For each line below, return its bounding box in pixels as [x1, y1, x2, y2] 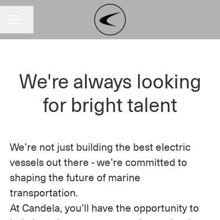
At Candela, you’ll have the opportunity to [10, 200, 199, 215]
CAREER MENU [7, 19, 61, 29]
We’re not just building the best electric [10, 139, 191, 154]
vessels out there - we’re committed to [10, 154, 187, 169]
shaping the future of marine [10, 169, 140, 185]
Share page [19, 18, 60, 30]
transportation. [10, 185, 81, 200]
